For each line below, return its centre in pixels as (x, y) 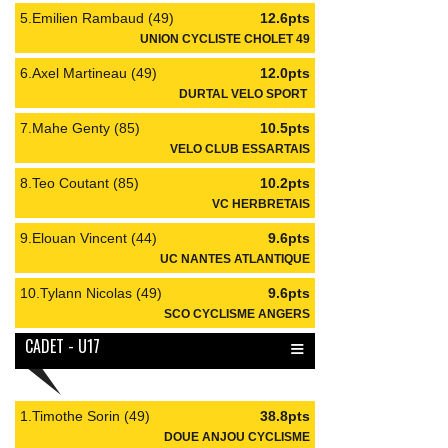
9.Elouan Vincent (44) (88, 238)
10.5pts (285, 128)
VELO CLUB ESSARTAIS (240, 148)
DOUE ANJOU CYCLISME (237, 436)
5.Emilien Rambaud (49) (97, 18)
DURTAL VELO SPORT (244, 93)
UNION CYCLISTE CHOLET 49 (225, 38)
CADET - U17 (62, 346)
